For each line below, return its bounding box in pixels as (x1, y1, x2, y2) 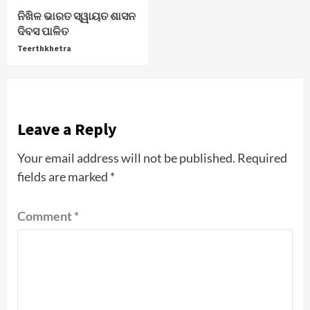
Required (237, 150, 287, 166)
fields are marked (17, 169, 110, 185)
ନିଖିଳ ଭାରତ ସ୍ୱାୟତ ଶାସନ (17, 9, 136, 24)
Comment (17, 208, 74, 224)
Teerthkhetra (17, 43, 71, 54)
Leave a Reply (17, 118, 117, 140)
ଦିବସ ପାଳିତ (17, 24, 69, 39)
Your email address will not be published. (17, 150, 235, 166)
